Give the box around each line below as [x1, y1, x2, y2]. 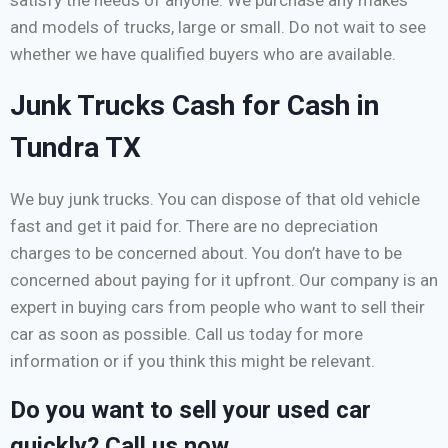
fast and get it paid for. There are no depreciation [10, 215, 378, 236]
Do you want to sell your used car [10, 395, 371, 424]
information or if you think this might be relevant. [10, 350, 375, 371]
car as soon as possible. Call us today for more [10, 323, 363, 344]
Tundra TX [10, 130, 141, 164]
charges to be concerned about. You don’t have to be [10, 242, 402, 263]
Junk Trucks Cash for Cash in [10, 88, 379, 122]
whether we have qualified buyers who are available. [10, 43, 396, 64]
